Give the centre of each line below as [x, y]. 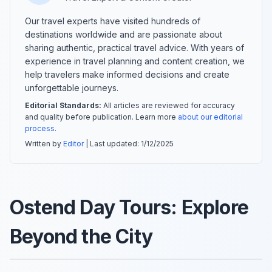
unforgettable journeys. [72, 87]
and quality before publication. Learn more [101, 117]
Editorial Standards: [63, 105]
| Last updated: [112, 143]
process [40, 128]
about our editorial [210, 117]
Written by [44, 143]
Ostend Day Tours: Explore [129, 207]
